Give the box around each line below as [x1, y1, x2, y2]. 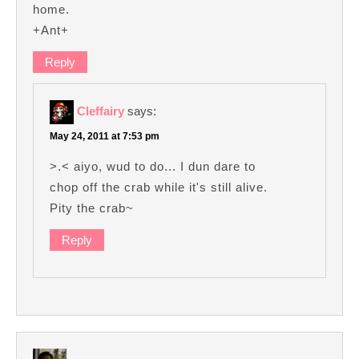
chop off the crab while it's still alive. [50, 179, 268, 194]
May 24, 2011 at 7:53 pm [50, 130, 159, 142]
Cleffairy [77, 103, 124, 118]
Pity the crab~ [50, 200, 134, 215]
